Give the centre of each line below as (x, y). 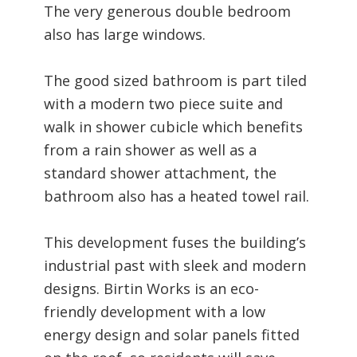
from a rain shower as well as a (150, 149)
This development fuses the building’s (175, 242)
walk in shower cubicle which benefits (173, 126)
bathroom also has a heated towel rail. (177, 196)
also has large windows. (125, 34)
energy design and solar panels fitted (172, 334)
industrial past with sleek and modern (175, 265)
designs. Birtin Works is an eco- (151, 288)
